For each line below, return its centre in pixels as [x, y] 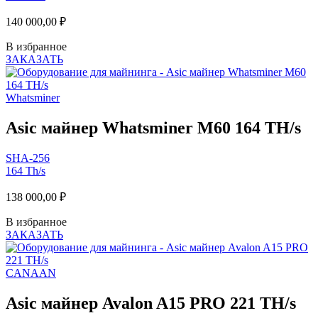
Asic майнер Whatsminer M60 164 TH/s [153, 128]
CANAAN [31, 273]
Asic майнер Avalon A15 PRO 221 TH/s [151, 303]
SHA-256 [28, 158]
